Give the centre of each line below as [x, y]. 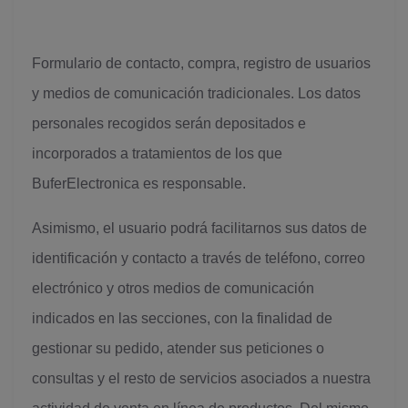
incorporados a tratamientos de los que [157, 153]
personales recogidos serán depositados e [169, 123]
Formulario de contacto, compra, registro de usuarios [201, 63]
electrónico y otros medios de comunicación [173, 288]
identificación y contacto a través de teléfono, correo [199, 258]
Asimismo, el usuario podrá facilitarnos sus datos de [199, 228]
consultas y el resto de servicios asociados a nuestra [201, 378]
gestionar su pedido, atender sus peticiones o [178, 348]
